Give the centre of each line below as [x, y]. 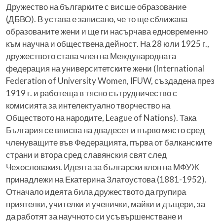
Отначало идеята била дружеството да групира [96, 192]
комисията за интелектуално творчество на [88, 106]
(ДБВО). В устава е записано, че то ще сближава [97, 19]
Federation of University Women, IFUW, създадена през [110, 81]
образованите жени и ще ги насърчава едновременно [107, 32]
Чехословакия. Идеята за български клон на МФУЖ [103, 167]
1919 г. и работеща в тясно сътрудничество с [92, 93]
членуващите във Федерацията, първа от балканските [109, 143]
